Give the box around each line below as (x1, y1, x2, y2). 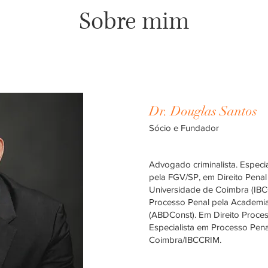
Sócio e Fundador (149, 123, 219, 133)
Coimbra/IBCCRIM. (149, 234, 221, 245)
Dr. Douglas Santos (149, 103, 257, 119)
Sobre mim (79, 5, 189, 38)
